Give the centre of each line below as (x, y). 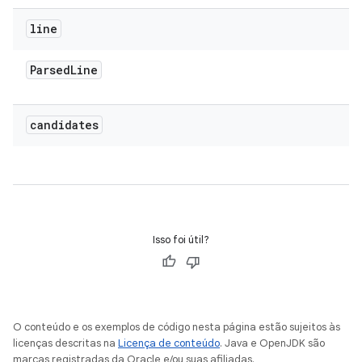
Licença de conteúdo (169, 343)
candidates (64, 125)
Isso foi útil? (181, 240)
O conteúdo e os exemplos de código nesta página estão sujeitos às (177, 327)
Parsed (50, 70)
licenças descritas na (65, 343)
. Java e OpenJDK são (272, 343)
